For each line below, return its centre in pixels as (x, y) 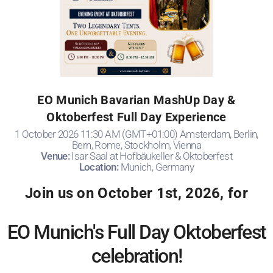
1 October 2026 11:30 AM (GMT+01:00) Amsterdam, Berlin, (136, 144)
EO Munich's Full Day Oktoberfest (136, 242)
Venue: (56, 165)
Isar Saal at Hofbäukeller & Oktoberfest (152, 165)
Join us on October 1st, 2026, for (136, 203)
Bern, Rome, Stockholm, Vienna (136, 154)
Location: (100, 176)
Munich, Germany (157, 176)
